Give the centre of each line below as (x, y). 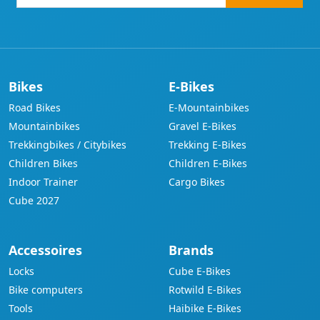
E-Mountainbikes (209, 107)
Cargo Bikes (197, 182)
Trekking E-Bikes (207, 145)
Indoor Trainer (43, 182)
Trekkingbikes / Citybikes (67, 145)
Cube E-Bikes (200, 271)
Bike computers (46, 290)
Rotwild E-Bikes (205, 290)
